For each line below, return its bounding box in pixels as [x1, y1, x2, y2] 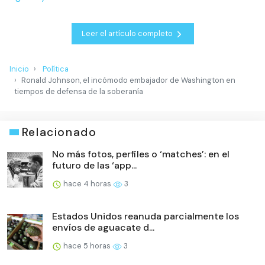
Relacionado [21, 124, 97, 140]
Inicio [9, 63, 29, 74]
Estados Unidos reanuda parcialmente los [52, 209, 239, 222]
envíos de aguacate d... [52, 221, 154, 234]
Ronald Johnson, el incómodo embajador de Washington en [21, 75, 235, 85]
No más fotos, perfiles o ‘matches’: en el [52, 147, 230, 160]
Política [43, 63, 69, 74]
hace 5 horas [62, 240, 112, 251]
